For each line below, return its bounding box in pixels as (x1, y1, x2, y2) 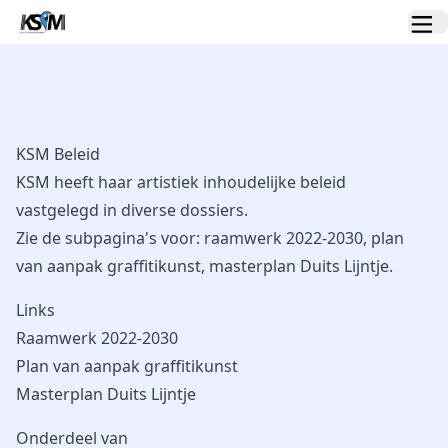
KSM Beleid (16, 143, 100, 165)
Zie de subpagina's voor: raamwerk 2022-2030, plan (16, 227, 404, 249)
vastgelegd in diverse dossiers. (16, 199, 248, 221)
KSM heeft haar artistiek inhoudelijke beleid (16, 171, 346, 193)
